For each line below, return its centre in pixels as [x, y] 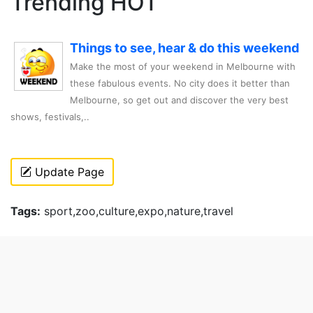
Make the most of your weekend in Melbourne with [183, 66]
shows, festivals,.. [50, 116]
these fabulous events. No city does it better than [180, 83]
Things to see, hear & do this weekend [184, 48]
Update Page [68, 172]
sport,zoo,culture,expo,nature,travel [137, 211]
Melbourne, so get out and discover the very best [179, 100]
